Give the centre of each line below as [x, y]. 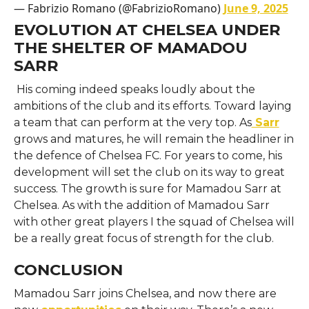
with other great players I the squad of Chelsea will [154, 221]
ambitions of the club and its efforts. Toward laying [152, 106]
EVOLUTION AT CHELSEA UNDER [147, 29]
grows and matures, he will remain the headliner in [153, 139]
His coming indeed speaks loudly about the [134, 89]
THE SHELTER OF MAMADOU [130, 47]
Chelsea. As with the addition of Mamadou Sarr [141, 205]
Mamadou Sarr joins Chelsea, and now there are [145, 293]
